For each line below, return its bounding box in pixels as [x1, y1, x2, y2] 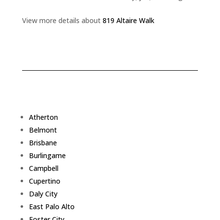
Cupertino [28, 176, 60, 186]
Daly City [28, 189, 57, 198]
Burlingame [28, 150, 66, 160]
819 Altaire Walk [102, 15, 154, 25]
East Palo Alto [28, 201, 75, 211]
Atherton [28, 112, 58, 122]
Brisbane [28, 137, 57, 147]
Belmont [28, 125, 57, 135]
